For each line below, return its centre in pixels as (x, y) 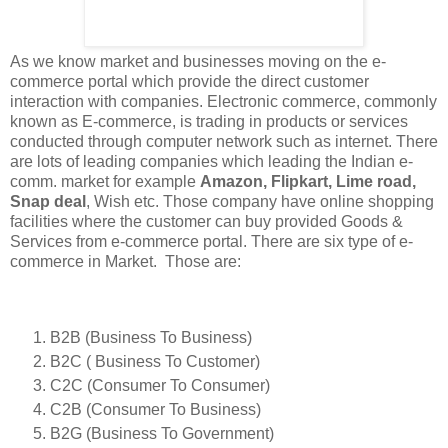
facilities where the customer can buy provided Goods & (206, 222)
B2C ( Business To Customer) (155, 361)
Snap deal (48, 202)
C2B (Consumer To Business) (155, 409)
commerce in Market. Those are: (125, 262)
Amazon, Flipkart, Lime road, (308, 182)
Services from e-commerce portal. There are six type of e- (211, 242)
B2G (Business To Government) (162, 433)
